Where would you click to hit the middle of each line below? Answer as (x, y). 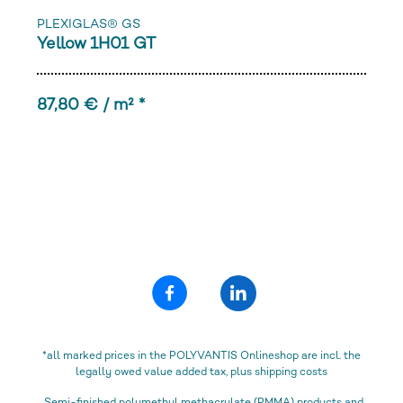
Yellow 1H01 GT (96, 44)
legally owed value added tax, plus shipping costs (201, 372)
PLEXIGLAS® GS (89, 24)
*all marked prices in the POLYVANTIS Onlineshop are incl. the (201, 356)
